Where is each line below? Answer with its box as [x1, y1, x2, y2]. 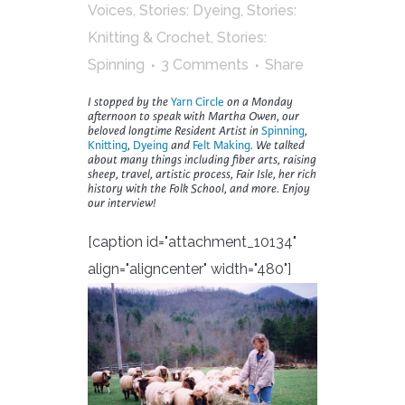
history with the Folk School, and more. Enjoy [88, 182, 310, 197]
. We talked [250, 138, 305, 154]
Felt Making [193, 138, 250, 154]
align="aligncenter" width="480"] [88, 260, 291, 278]
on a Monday [224, 95, 293, 110]
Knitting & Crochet [88, 29, 211, 47]
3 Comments [161, 56, 249, 74]
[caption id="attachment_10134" [88, 233, 297, 251]
